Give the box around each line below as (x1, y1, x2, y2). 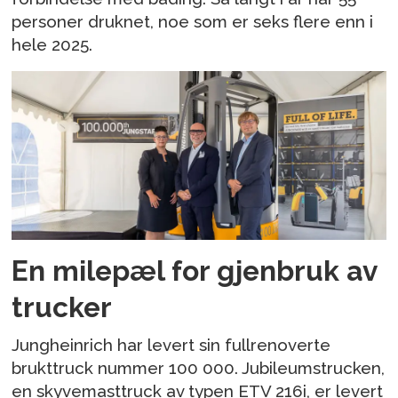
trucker (12, 291, 113, 324)
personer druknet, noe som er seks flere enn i (12, 11, 374, 31)
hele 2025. (12, 34, 93, 54)
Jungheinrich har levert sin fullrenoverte (12, 335, 331, 355)
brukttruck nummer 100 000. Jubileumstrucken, (12, 358, 386, 378)
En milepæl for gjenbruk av (12, 254, 378, 288)
